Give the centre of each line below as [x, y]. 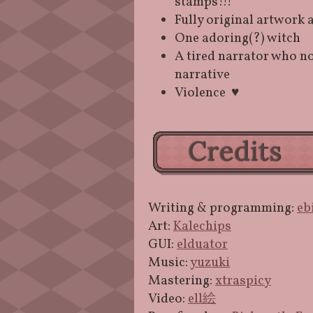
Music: [169, 263]
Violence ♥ [207, 93]
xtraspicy [243, 281]
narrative [202, 75]
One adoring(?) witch [238, 38]
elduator [202, 245]
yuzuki [210, 263]
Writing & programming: [223, 208]
